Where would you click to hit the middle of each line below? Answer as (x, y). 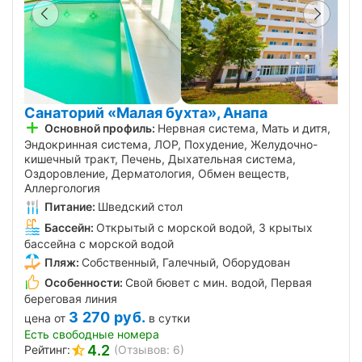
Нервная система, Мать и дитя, (244, 128)
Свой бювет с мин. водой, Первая (219, 282)
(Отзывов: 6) (149, 350)
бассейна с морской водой (99, 243)
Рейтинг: (47, 350)
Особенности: (84, 282)
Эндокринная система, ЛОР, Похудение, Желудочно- (171, 145)
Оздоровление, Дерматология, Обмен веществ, (157, 174)
